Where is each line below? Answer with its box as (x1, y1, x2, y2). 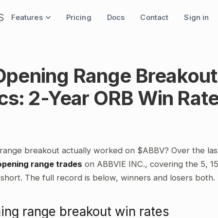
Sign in (184, 13, 209, 22)
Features (11, 13, 43, 22)
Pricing (66, 13, 91, 22)
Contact (140, 13, 169, 22)
